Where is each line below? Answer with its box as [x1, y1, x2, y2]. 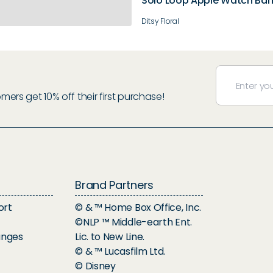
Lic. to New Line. [75, 230, 145, 244]
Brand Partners [75, 177, 154, 193]
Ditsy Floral [141, 16, 179, 27]
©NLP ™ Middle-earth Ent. [75, 215, 192, 230]
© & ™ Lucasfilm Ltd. [75, 244, 166, 259]
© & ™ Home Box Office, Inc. [75, 200, 202, 215]
